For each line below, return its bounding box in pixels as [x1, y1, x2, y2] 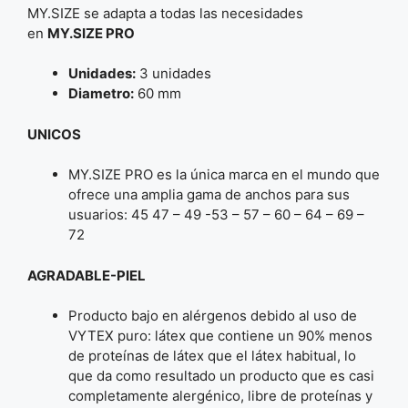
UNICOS [27, 125, 81, 143]
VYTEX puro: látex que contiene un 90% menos [68, 327, 372, 345]
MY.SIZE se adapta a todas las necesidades [27, 4, 303, 22]
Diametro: [68, 85, 134, 103]
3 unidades [136, 65, 211, 83]
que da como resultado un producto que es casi [68, 367, 374, 385]
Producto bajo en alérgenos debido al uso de [68, 307, 357, 325]
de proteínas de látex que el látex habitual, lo [68, 347, 356, 365]
